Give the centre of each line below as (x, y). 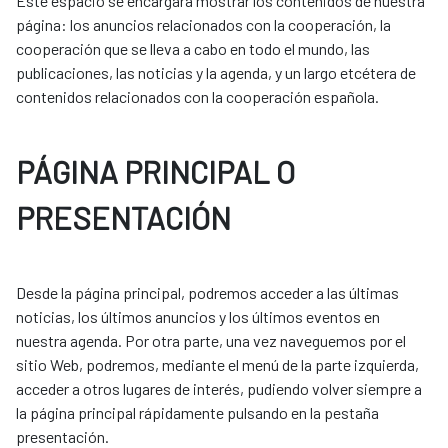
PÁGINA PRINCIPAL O (155, 172)
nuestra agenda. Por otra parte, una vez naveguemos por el (211, 341)
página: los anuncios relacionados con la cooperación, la (203, 25)
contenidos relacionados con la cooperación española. (197, 97)
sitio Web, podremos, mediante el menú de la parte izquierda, (217, 365)
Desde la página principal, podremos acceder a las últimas (207, 293)
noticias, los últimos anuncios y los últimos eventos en (198, 317)
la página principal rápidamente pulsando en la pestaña (197, 413)
